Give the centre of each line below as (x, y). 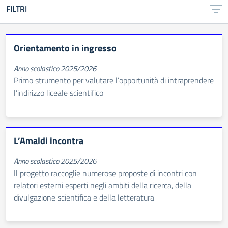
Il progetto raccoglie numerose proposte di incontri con (105, 173)
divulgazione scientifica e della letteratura (84, 197)
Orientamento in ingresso (65, 48)
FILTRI (17, 9)
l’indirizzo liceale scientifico (59, 93)
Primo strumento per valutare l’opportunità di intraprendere (114, 80)
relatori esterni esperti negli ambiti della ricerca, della (103, 185)
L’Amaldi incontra (49, 141)
